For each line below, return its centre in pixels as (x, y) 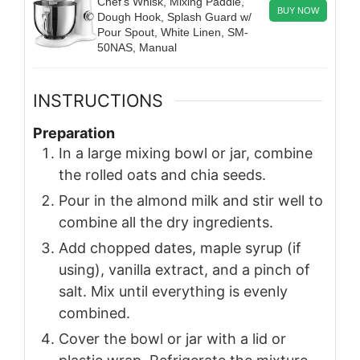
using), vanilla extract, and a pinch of (184, 269)
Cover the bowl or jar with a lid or (172, 338)
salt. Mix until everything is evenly (173, 291)
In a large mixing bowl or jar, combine (186, 153)
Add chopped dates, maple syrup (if (180, 247)
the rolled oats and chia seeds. (162, 174)
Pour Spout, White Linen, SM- (173, 33)
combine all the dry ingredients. (166, 222)
